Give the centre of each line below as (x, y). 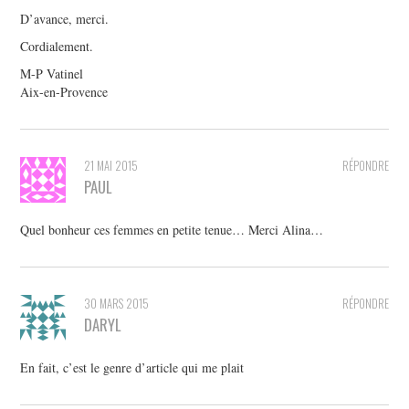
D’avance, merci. (65, 19)
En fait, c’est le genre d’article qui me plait (132, 368)
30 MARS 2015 (117, 304)
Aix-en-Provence (64, 92)
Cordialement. (57, 47)
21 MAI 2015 (111, 166)
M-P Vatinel (52, 74)
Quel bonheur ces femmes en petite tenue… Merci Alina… (172, 230)
